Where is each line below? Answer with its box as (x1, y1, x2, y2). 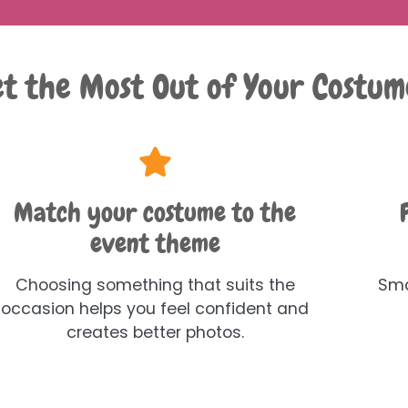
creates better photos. (66, 321, 244, 343)
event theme (89, 226, 220, 260)
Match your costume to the (14, 195, 297, 229)
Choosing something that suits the (15, 273, 295, 296)
